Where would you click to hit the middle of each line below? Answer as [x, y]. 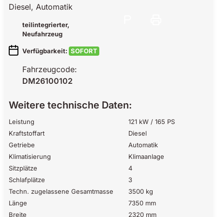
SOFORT [84, 51]
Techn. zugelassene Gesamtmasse [61, 191]
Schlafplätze [27, 179]
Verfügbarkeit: [46, 51]
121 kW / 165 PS [152, 121]
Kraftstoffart [27, 133]
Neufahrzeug [42, 34]
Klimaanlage [146, 156]
